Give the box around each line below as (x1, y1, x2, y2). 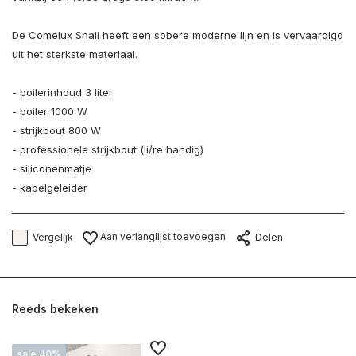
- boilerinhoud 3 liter (12, 86, 113, 99)
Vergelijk (33, 231, 73, 243)
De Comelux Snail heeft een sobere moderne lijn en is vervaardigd (12, 29, 343, 41)
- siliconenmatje (12, 162, 91, 175)
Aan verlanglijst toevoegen (98, 230, 226, 243)
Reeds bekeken (12, 302, 99, 315)
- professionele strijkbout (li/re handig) (12, 143, 203, 156)
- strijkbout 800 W (12, 124, 101, 137)
